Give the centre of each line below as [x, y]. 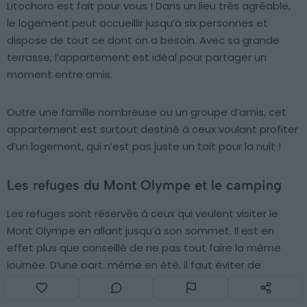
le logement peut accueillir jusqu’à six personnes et [137, 23]
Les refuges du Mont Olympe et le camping [144, 185]
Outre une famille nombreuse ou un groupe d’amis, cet [147, 112]
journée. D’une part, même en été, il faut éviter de [134, 265]
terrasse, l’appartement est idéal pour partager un [137, 57]
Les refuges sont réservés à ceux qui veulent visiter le [143, 213]
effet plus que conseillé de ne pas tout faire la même [144, 247]
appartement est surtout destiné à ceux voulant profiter [152, 129]
